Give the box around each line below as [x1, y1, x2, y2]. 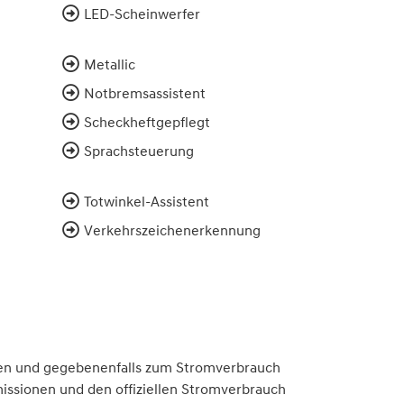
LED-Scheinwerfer [83, 4, 200, 23]
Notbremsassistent [83, 83, 206, 102]
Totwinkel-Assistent [83, 191, 209, 210]
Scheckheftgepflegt [83, 112, 210, 131]
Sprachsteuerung [83, 141, 194, 160]
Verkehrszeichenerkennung [83, 220, 261, 239]
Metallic [83, 54, 135, 73]
